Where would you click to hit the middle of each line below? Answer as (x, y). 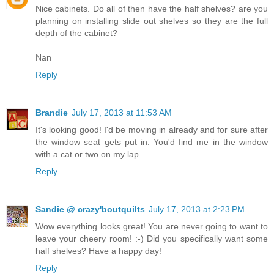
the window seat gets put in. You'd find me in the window (152, 142)
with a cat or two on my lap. (88, 154)
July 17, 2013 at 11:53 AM (122, 113)
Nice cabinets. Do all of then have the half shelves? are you (152, 9)
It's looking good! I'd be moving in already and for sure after (152, 130)
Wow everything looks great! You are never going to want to (152, 227)
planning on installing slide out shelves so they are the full (152, 21)
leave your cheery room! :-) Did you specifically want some (152, 239)
